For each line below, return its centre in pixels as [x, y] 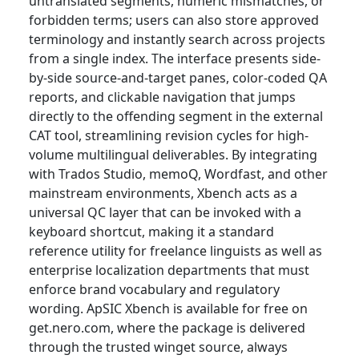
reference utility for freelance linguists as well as [175, 251]
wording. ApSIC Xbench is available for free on [168, 309]
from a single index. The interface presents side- [175, 59]
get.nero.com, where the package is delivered [167, 328]
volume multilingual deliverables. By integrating [173, 155]
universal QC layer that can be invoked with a [165, 213]
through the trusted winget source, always [158, 347]
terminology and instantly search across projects [177, 40]
